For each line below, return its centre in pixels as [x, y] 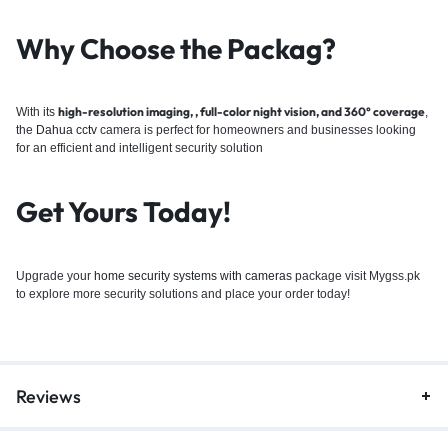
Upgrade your [55, 275]
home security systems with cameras [193, 275]
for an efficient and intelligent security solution [139, 148]
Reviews [48, 396]
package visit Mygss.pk [356, 275]
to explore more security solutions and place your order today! [183, 293]
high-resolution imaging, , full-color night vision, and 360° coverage [241, 112]
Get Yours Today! [123, 212]
